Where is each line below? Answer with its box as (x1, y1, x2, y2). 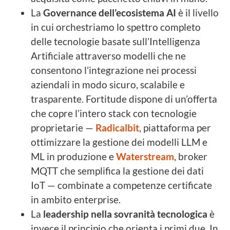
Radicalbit (95, 121, 139, 133)
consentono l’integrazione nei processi (31, 64, 197, 76)
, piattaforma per (139, 121, 211, 133)
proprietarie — (31, 121, 95, 133)
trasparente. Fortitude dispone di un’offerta (31, 92, 217, 105)
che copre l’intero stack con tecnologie (31, 107, 197, 119)
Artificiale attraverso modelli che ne (31, 49, 186, 62)
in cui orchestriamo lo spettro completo (31, 21, 201, 33)
